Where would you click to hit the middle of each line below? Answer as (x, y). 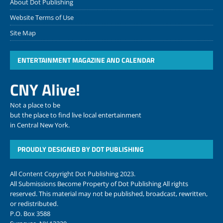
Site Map (23, 33)
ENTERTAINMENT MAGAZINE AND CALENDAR (86, 60)
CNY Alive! (45, 89)
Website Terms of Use (42, 17)
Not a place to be (35, 105)
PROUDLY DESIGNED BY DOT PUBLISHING (81, 149)
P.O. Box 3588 (30, 213)
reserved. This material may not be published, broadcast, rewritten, (109, 193)
